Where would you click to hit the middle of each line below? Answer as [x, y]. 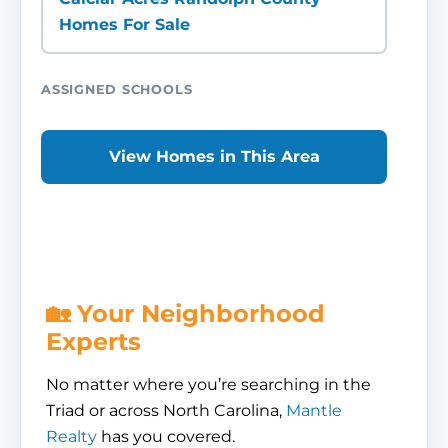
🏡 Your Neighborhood [185, 313]
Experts [93, 341]
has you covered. [166, 436]
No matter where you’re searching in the [208, 384]
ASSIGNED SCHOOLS [117, 89]
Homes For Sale [124, 24]
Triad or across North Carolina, [166, 410]
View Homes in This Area [214, 156]
